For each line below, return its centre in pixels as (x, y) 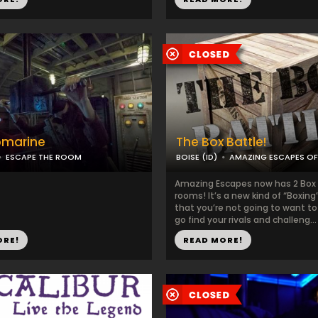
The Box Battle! (221, 142)
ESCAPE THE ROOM (44, 157)
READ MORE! (213, 240)
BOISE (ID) (197, 157)
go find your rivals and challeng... (246, 220)
